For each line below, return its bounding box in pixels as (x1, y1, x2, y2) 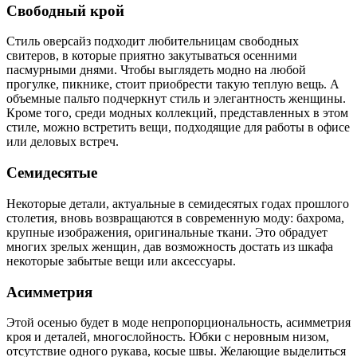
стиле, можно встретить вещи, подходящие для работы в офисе (6, 120, 350, 135)
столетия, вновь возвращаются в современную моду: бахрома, (6, 210, 344, 225)
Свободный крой (6, 2, 124, 19)
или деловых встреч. (6, 135, 119, 149)
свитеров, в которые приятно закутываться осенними (6, 49, 297, 63)
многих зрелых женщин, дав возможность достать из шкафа (6, 239, 333, 253)
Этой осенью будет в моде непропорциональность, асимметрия (6, 316, 351, 330)
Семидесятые (6, 164, 97, 182)
